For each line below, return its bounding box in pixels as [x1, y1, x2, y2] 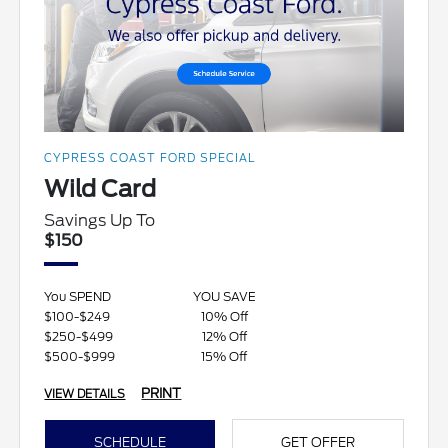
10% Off [200, 308, 248, 324]
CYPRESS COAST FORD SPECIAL [44, 150, 256, 165]
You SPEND [44, 288, 112, 304]
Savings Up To [44, 210, 156, 230]
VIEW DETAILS [44, 386, 126, 401]
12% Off [201, 328, 247, 344]
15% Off [201, 348, 247, 364]
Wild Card [44, 174, 157, 203]
